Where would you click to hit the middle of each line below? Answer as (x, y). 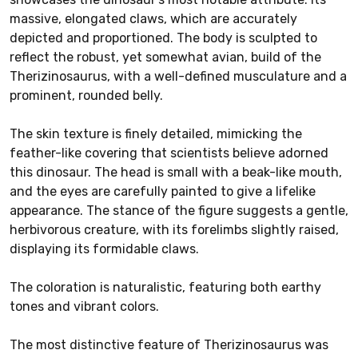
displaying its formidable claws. (104, 249)
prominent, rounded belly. (86, 95)
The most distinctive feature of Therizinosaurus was (169, 344)
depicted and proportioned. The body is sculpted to (163, 38)
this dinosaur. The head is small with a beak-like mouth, (176, 172)
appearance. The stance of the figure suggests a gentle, (179, 210)
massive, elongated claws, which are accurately (153, 18)
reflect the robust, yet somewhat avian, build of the (165, 57)
